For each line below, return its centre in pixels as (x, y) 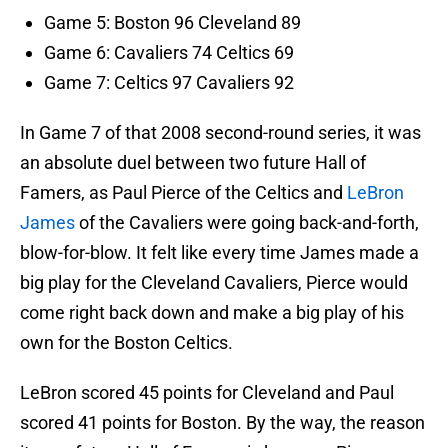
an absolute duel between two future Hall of (193, 163)
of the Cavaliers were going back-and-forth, (247, 223)
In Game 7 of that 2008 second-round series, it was (220, 133)
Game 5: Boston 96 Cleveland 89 (172, 23)
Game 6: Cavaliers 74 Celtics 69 (169, 53)
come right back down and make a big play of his (212, 313)
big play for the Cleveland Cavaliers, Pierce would (214, 283)
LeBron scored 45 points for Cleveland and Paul (207, 393)
